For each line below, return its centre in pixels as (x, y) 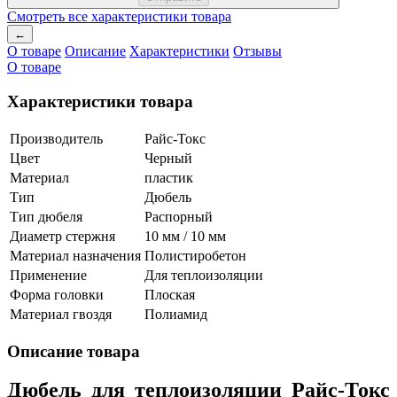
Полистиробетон (195, 255)
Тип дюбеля (46, 216)
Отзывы (257, 51)
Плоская (170, 294)
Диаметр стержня (62, 236)
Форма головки (57, 294)
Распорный (179, 216)
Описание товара (74, 351)
